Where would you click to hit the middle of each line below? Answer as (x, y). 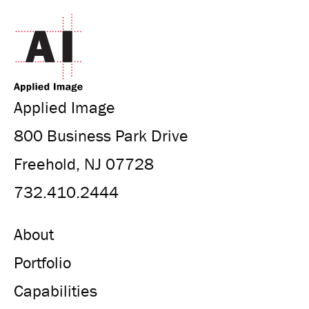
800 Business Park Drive (101, 136)
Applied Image (64, 108)
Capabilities (56, 291)
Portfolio (42, 263)
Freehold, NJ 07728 (84, 164)
